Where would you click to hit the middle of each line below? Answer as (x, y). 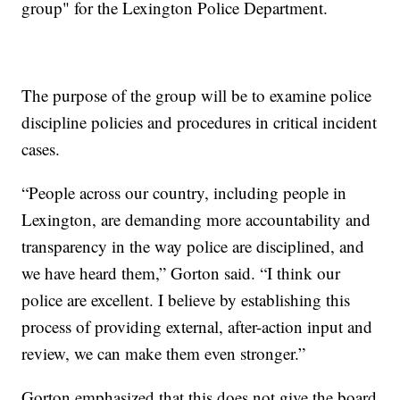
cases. (41, 149)
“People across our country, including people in (184, 193)
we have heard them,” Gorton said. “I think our (181, 273)
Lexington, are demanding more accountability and (196, 220)
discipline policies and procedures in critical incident (200, 122)
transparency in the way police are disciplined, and (193, 246)
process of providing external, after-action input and (197, 327)
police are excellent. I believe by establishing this (186, 300)
